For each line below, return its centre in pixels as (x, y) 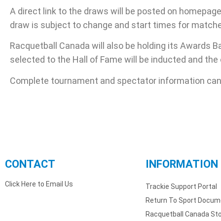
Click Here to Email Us (39, 184)
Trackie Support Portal (181, 187)
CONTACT (30, 164)
